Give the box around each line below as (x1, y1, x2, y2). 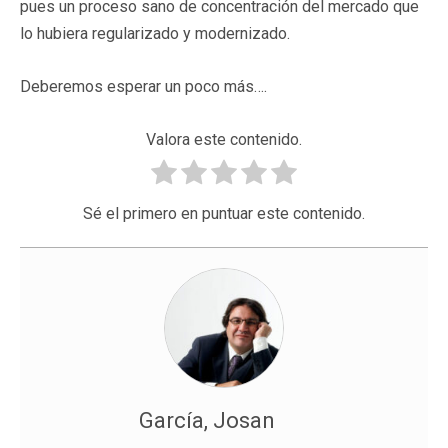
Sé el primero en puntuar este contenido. (83, 203, 365, 223)
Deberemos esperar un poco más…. (20, 76, 267, 96)
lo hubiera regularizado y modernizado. (20, 23, 290, 43)
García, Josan (138, 407, 275, 433)
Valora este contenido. (146, 129, 302, 149)
